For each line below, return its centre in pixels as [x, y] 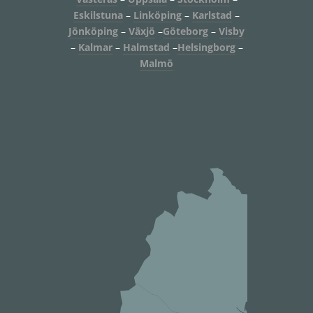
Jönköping [93, 31]
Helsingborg [206, 47]
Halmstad [146, 47]
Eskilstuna [98, 15]
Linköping [158, 15]
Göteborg [185, 31]
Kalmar [95, 47]
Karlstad [212, 15]
